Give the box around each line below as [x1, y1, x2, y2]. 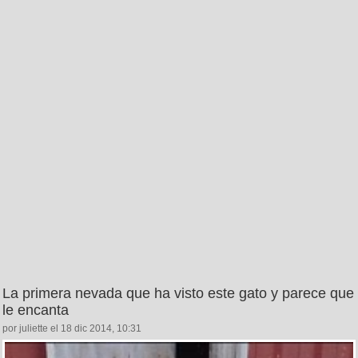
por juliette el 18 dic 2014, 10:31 [2, 323, 141, 335]
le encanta [2, 302, 69, 319]
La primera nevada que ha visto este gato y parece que [2, 285, 354, 302]
